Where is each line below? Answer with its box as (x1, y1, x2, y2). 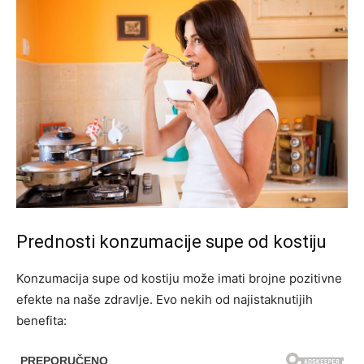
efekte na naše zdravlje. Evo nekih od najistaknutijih (16, 291, 313, 307)
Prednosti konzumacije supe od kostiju (16, 231, 327, 252)
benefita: (16, 312, 67, 328)
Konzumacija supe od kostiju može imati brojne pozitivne (16, 270, 342, 286)
